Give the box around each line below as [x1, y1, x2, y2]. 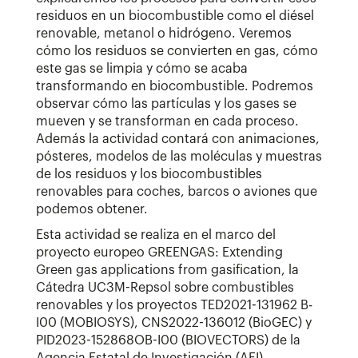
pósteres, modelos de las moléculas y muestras [36, 149, 322, 163]
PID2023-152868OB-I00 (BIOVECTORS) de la [36, 333, 300, 347]
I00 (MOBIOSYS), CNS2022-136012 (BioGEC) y [36, 316, 312, 329]
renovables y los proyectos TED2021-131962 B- [36, 298, 312, 312]
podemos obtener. [36, 202, 148, 216]
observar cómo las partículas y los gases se [36, 97, 296, 110]
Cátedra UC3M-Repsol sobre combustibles [36, 280, 294, 294]
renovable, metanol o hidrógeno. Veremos [36, 26, 292, 40]
